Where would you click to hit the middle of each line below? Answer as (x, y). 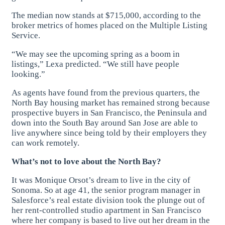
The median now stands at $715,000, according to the (106, 15)
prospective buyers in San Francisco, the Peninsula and (109, 113)
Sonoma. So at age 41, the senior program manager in (106, 190)
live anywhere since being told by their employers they (109, 133)
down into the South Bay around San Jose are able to (105, 123)
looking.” (29, 74)
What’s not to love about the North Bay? (87, 161)
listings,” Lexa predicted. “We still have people (96, 64)
